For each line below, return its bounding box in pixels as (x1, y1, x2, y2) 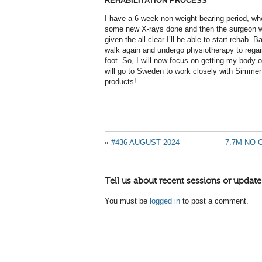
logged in (150, 196, 180, 205)
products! (105, 77, 136, 86)
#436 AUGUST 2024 (111, 137, 180, 147)
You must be (105, 196, 150, 205)
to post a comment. (180, 196, 249, 205)
